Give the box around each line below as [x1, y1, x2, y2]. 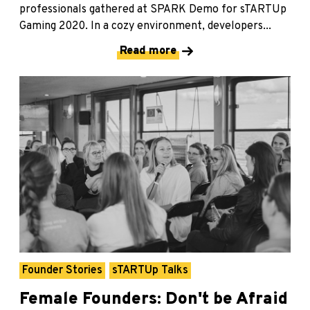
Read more [120, 44, 176, 58]
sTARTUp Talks [112, 263, 188, 277]
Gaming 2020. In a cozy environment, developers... [19, 19, 271, 33]
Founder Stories [22, 263, 102, 277]
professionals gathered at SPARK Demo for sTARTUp [19, 2, 286, 17]
